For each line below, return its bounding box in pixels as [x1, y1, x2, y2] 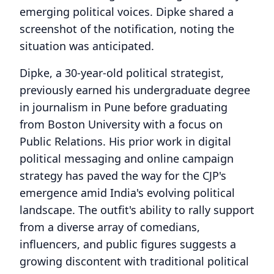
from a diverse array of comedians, [20, 220, 200, 234]
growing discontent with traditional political [20, 254, 249, 268]
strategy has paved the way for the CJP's [20, 168, 226, 183]
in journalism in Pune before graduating [20, 100, 228, 114]
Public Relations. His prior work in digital [20, 134, 231, 149]
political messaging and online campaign [20, 151, 234, 166]
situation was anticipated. [20, 39, 154, 53]
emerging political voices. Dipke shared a [20, 4, 234, 19]
